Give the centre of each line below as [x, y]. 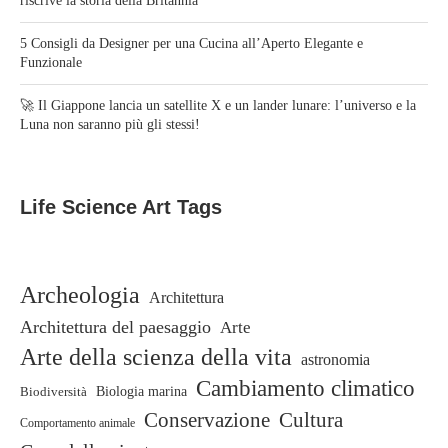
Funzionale [51, 63]
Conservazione [207, 420]
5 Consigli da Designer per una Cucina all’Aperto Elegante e [191, 44]
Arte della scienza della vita [156, 357]
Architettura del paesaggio [115, 327]
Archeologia [80, 295]
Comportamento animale [77, 423]
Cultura [311, 420]
